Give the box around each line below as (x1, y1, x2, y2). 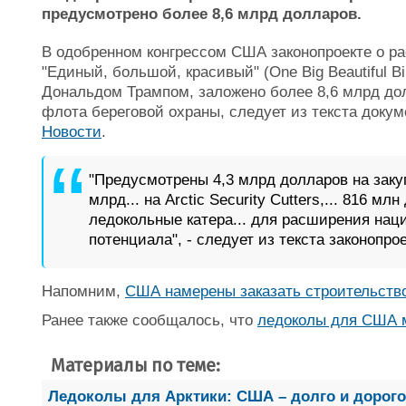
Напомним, (42, 283, 125, 300)
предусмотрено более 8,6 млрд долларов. (42, 5, 362, 23)
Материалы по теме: (51, 354, 220, 376)
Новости (42, 123, 101, 140)
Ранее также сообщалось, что (42, 312, 257, 329)
